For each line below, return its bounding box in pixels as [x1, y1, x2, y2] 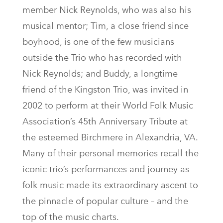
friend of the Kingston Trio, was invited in [22, 84, 188, 95]
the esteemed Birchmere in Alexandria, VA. [22, 131, 198, 143]
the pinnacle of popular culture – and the [22, 195, 188, 207]
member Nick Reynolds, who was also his [22, 4, 191, 15]
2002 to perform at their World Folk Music [22, 100, 193, 111]
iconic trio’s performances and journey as [22, 163, 189, 175]
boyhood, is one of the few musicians [22, 36, 174, 47]
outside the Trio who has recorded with [22, 52, 182, 63]
